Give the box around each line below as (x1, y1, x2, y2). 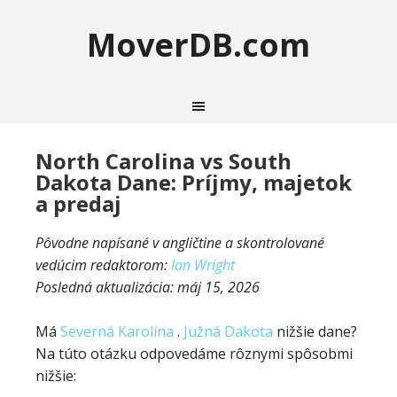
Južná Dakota (183, 322, 273, 341)
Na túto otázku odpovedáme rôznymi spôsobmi (35, 344, 353, 363)
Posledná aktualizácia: (35, 277, 177, 297)
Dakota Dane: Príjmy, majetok (35, 167, 352, 197)
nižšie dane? (273, 322, 357, 341)
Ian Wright (171, 255, 235, 275)
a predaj (35, 189, 121, 218)
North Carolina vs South (35, 146, 292, 175)
